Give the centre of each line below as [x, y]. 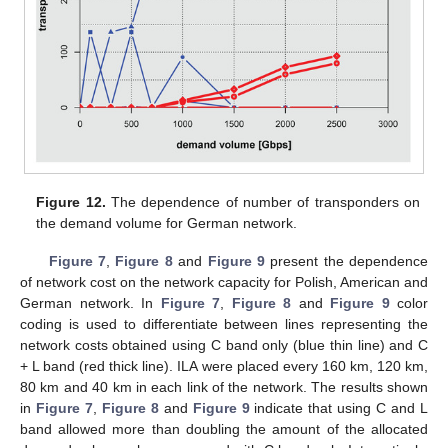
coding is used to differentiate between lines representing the [224, 323]
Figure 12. [71, 201]
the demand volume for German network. [167, 222]
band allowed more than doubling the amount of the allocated [224, 428]
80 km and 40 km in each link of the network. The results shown [224, 386]
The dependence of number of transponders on [262, 201]
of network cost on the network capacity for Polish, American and [224, 281]
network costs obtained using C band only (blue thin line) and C [224, 344]
